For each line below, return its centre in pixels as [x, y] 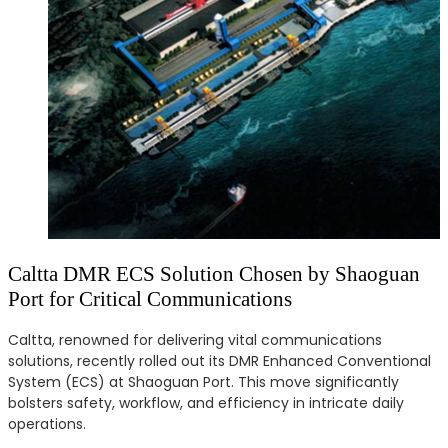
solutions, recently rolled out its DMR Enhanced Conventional [219, 360]
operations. [47, 423]
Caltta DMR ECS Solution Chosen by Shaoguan [214, 274]
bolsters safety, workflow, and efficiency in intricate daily [206, 402]
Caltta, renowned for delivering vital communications [195, 339]
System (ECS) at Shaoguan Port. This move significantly [203, 381]
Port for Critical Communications [150, 299]
